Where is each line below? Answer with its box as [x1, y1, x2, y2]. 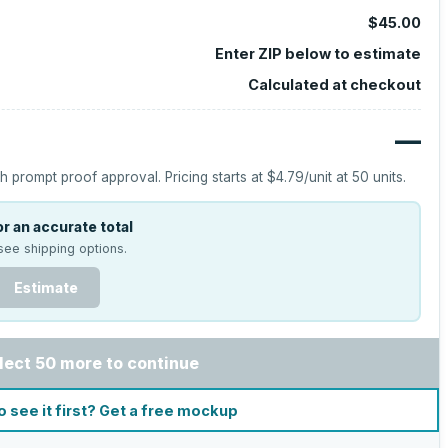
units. [369, 169, 407, 185]
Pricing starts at [165, 169, 268, 185]
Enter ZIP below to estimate [214, 45, 421, 62]
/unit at [304, 169, 353, 185]
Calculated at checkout [247, 76, 421, 93]
